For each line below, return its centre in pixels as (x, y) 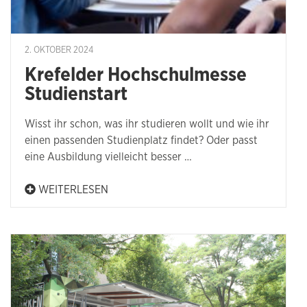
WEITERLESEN (72, 189)
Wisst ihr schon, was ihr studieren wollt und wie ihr (147, 124)
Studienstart (76, 94)
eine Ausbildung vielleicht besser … (108, 157)
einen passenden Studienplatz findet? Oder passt (141, 140)
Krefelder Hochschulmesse (136, 75)
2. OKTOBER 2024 (59, 50)
